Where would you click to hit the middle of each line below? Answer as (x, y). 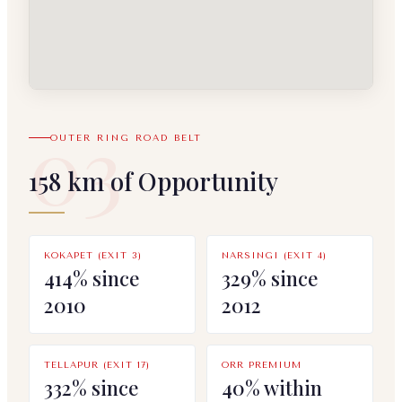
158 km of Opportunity (153, 180)
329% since (270, 278)
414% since (92, 278)
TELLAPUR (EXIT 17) (97, 365)
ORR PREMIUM (262, 365)
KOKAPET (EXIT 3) (93, 255)
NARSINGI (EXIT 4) (274, 255)
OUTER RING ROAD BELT (126, 138)
